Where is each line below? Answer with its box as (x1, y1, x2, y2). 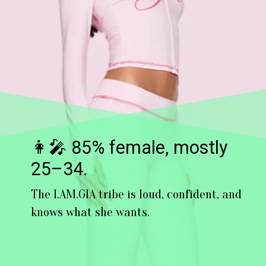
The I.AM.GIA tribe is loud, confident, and (31, 187, 242, 202)
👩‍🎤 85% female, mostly (31, 137, 228, 158)
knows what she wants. (31, 205, 150, 220)
